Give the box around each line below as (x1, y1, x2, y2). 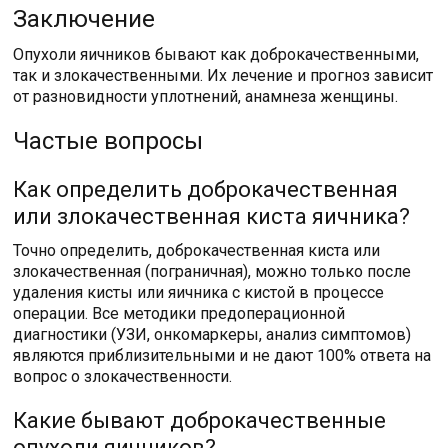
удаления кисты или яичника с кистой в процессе (13, 282, 385, 302)
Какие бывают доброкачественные (13, 407, 387, 433)
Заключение (13, 4, 156, 33)
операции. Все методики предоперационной (13, 303, 346, 323)
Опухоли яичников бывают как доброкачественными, (13, 44, 420, 64)
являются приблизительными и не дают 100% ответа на (13, 345, 432, 365)
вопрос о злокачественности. (13, 366, 233, 386)
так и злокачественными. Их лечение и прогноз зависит (13, 65, 434, 85)
